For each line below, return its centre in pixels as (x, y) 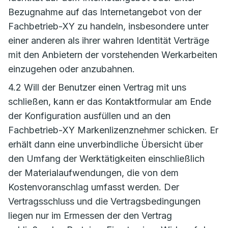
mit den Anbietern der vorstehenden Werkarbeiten (113, 55)
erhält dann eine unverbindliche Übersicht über (106, 144)
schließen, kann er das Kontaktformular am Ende (110, 102)
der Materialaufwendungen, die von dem (93, 173)
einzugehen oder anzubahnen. (72, 69)
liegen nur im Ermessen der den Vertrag (90, 216)
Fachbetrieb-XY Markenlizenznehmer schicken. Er (113, 130)
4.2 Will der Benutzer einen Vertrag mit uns (97, 87)
